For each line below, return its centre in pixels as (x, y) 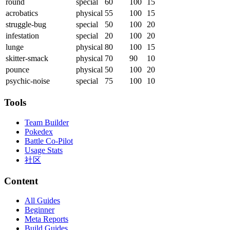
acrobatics (22, 13)
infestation (22, 36)
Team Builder (47, 122)
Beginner (40, 210)
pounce (17, 70)
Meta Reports (46, 219)
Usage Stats (44, 150)
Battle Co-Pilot (49, 141)
